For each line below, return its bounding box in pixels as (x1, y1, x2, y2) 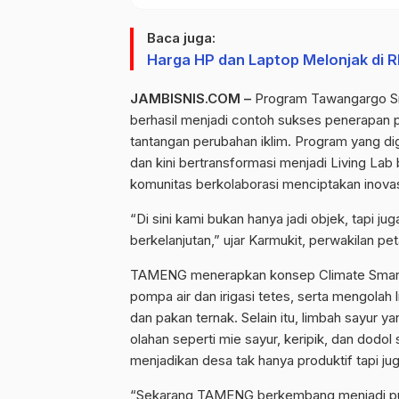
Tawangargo (311, 89, 387, 107)
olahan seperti (130, 330, 219, 347)
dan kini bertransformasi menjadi (130, 153, 330, 171)
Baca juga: (147, 28, 216, 46)
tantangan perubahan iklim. (130, 132, 295, 150)
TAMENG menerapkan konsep (130, 265, 319, 283)
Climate (319, 265, 365, 283)
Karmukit (248, 231, 302, 248)
